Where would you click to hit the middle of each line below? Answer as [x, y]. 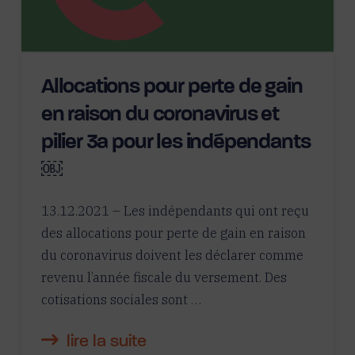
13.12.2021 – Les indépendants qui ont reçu [175, 210]
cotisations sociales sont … [121, 299]
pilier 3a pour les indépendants [176, 143]
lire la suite [106, 342]
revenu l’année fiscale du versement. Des [164, 277]
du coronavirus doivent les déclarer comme [172, 255]
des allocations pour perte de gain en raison [173, 233]
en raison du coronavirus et [160, 115]
